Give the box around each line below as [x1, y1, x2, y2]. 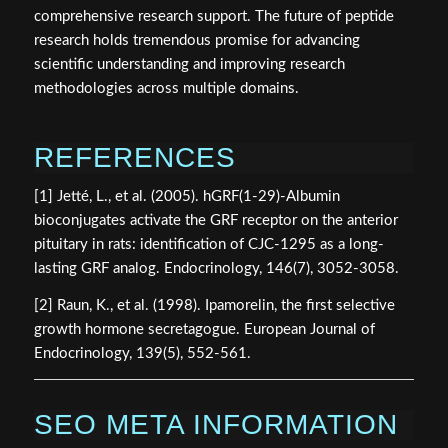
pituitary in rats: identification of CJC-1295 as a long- [33, 237, 384, 253]
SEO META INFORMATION [33, 408, 398, 440]
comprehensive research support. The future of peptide [33, 8, 394, 24]
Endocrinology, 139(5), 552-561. [33, 346, 251, 362]
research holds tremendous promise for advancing [33, 32, 360, 48]
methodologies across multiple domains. [33, 80, 299, 96]
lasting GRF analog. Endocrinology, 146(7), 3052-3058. [33, 261, 399, 277]
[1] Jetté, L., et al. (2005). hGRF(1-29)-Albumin [33, 189, 340, 205]
